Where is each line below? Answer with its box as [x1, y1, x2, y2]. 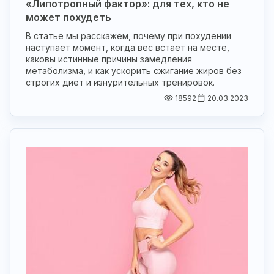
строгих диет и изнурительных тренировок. [26, 77, 215, 88]
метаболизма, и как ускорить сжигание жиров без [26, 65, 242, 76]
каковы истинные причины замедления [26, 54, 192, 65]
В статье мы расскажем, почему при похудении [26, 31, 231, 42]
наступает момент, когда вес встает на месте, [26, 42, 229, 53]
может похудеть [26, 11, 111, 24]
